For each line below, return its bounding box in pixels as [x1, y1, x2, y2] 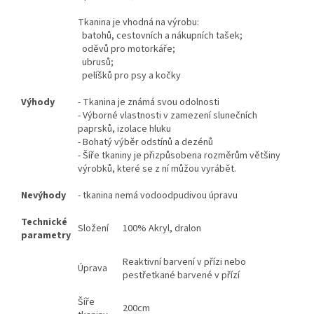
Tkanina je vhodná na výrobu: [78, 15, 199, 30]
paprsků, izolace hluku [78, 122, 173, 137]
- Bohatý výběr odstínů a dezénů [78, 135, 213, 150]
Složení [78, 221, 109, 236]
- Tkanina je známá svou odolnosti [78, 95, 219, 110]
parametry [21, 228, 71, 243]
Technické [21, 215, 67, 230]
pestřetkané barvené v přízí [123, 268, 240, 283]
